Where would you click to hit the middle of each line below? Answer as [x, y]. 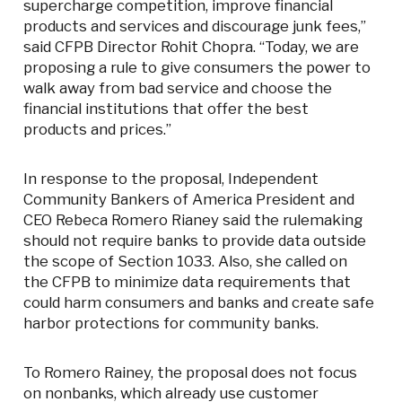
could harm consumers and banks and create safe [199, 303]
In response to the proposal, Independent [171, 179]
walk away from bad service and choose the [178, 88]
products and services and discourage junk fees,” [195, 26]
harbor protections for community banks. [173, 323]
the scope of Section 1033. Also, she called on [186, 262]
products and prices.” [100, 130]
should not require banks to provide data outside [195, 241]
